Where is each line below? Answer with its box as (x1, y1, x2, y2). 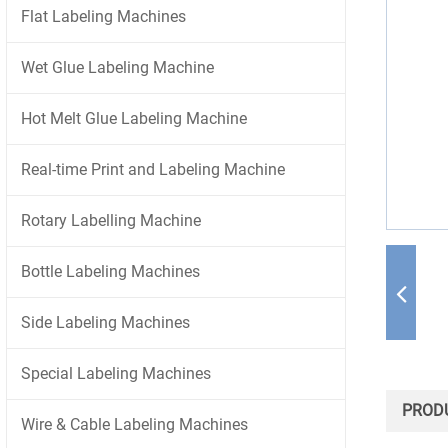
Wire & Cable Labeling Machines (21, 415, 248, 434)
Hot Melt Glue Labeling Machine (21, 109, 247, 128)
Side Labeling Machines (21, 313, 190, 332)
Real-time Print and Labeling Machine (21, 160, 285, 179)
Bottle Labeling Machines (21, 262, 200, 281)
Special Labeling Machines (21, 364, 211, 383)
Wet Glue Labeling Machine (21, 58, 214, 77)
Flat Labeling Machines (21, 7, 186, 26)
